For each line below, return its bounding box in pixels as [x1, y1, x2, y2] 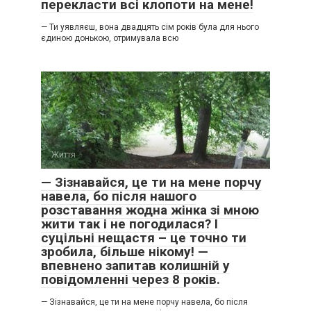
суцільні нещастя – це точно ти [41, 230, 246, 246]
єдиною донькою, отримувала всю [41, 33, 178, 43]
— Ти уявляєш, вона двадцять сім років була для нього [41, 22, 259, 32]
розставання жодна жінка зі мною [41, 202, 259, 218]
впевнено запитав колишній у [41, 258, 230, 274]
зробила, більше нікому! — [41, 244, 208, 260]
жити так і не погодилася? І [41, 216, 218, 232]
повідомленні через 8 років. [41, 271, 220, 287]
